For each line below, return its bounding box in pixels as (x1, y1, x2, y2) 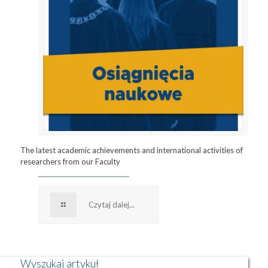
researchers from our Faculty (20, 157, 120, 167)
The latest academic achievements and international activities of (20, 145, 243, 156)
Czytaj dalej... (88, 200, 135, 210)
